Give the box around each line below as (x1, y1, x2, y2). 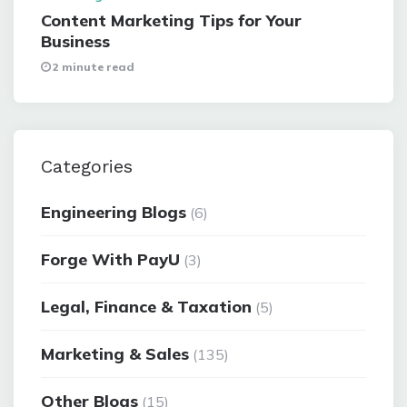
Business (41, 31, 110, 53)
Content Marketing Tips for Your (41, 10, 302, 32)
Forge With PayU (41, 249, 180, 271)
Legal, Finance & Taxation (41, 296, 252, 318)
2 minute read (53, 60, 134, 74)
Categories (41, 155, 133, 178)
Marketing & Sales (41, 343, 189, 365)
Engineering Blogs (41, 202, 186, 223)
